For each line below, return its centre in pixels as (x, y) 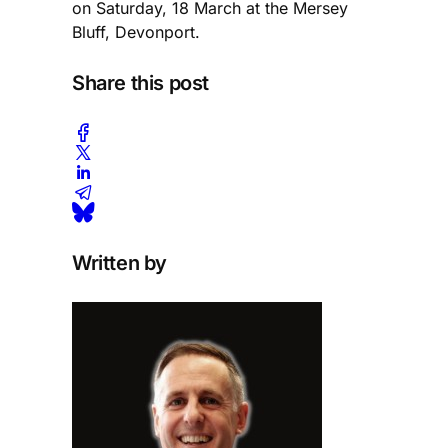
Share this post (140, 83)
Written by (119, 262)
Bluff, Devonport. (136, 31)
